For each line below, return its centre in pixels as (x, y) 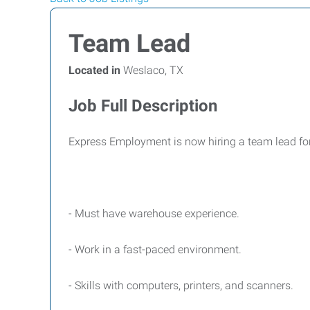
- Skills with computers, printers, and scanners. (181, 285)
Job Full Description (143, 106)
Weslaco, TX (152, 70)
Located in (94, 70)
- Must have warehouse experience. (154, 213)
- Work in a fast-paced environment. (155, 249)
